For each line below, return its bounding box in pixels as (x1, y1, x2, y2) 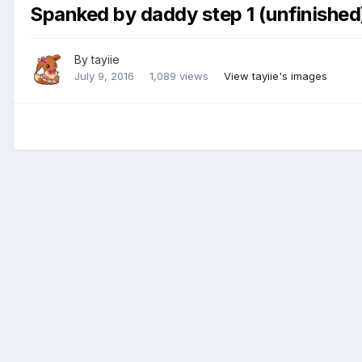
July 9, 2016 (74, 69, 134, 83)
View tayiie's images (224, 69, 327, 83)
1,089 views (149, 69, 208, 83)
